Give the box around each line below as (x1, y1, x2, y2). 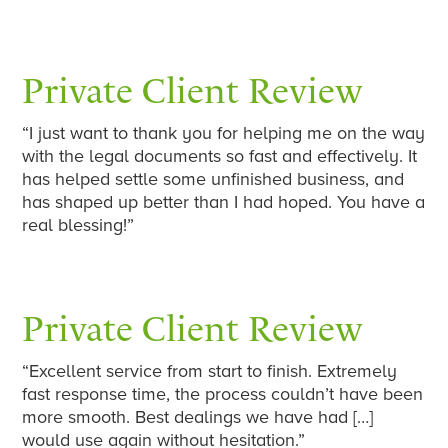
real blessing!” (22, 214, 135, 237)
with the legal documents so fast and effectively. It (22, 145, 418, 168)
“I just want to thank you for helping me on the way (22, 122, 426, 145)
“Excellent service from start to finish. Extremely (22, 360, 398, 383)
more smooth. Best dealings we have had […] (22, 406, 374, 429)
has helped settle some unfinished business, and (22, 168, 405, 191)
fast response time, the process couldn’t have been (22, 383, 424, 406)
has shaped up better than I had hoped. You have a (22, 191, 426, 214)
